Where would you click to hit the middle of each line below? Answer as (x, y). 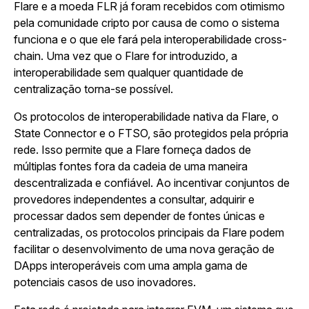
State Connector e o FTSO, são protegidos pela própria (151, 133)
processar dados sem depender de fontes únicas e (139, 216)
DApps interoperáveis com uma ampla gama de (131, 266)
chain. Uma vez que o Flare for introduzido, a (126, 56)
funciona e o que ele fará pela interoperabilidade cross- (150, 39)
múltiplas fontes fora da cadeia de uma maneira (131, 166)
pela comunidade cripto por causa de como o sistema (147, 23)
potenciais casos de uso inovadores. (106, 282)
